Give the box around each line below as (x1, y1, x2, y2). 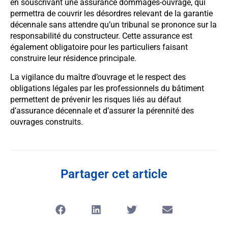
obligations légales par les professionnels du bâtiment (10, 83, 204, 93)
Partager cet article (61, 167, 167, 182)
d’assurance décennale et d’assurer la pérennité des (10, 105, 194, 116)
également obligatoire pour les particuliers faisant (10, 42, 188, 52)
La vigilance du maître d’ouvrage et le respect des (10, 72, 186, 82)
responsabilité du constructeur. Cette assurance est (10, 31, 192, 41)
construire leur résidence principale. (10, 53, 136, 64)
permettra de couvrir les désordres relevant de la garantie (10, 9, 213, 19)
